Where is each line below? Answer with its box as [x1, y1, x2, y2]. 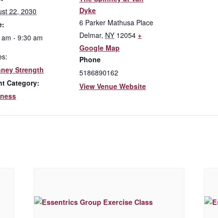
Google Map [79, 43, 120, 53]
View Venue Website [79, 81, 146, 91]
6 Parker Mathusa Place [79, 18, 153, 27]
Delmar [79, 30, 101, 40]
